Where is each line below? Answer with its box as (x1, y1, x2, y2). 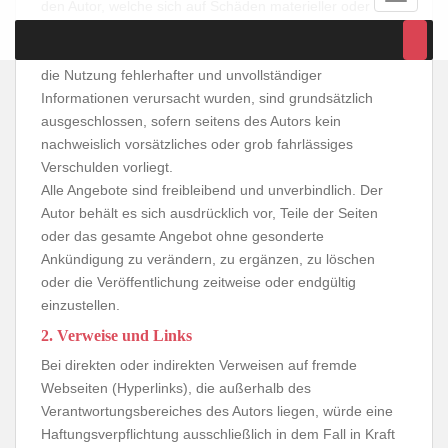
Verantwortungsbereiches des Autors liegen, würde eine (41, 403, 393, 419)
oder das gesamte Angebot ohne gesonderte (41, 228, 324, 244)
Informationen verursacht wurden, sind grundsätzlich (41, 90, 373, 106)
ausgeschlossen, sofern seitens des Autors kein (41, 113, 341, 129)
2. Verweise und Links (41, 327, 192, 344)
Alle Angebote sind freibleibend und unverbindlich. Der (41, 182, 383, 198)
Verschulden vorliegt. (41, 159, 173, 175)
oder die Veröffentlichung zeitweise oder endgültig (41, 274, 356, 290)
